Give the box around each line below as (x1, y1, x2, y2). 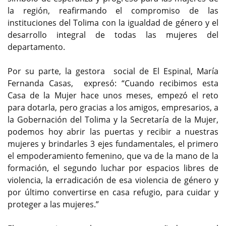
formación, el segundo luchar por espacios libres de (8, 162, 218, 174)
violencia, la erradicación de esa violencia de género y (8, 175, 218, 186)
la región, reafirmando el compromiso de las (8, 5, 218, 17)
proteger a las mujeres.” (8, 199, 99, 210)
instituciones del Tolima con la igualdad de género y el (8, 17, 218, 29)
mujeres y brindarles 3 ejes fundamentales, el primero (8, 138, 218, 150)
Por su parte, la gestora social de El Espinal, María (8, 66, 218, 77)
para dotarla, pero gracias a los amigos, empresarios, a (8, 102, 218, 114)
